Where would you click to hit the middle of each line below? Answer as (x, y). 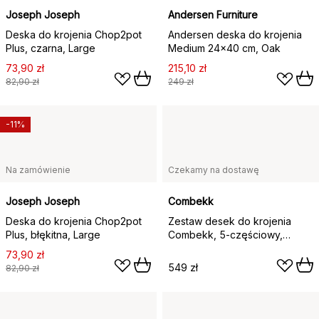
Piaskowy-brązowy (213, 248)
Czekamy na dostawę (214, 169)
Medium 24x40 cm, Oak (224, 48)
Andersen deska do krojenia (235, 34)
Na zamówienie (38, 169)
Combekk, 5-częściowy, (194, 234)
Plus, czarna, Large (51, 48)
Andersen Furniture (213, 14)
